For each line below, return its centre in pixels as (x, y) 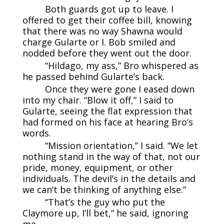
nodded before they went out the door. (107, 53)
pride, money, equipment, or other (97, 167)
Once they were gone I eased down (119, 89)
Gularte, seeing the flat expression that (107, 111)
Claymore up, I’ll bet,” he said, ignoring (105, 213)
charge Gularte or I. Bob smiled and (99, 42)
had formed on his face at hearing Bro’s (107, 122)
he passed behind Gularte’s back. (93, 76)
